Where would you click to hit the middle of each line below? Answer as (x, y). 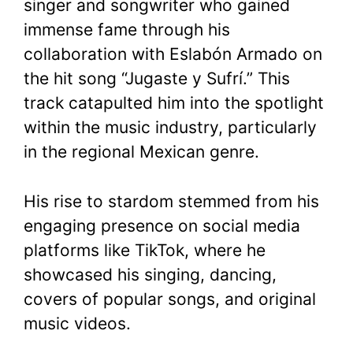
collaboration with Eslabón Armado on (173, 54)
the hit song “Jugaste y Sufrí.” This (157, 79)
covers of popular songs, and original (170, 299)
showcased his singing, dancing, (150, 274)
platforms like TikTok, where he (145, 250)
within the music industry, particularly (170, 128)
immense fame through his (127, 30)
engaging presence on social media (162, 225)
